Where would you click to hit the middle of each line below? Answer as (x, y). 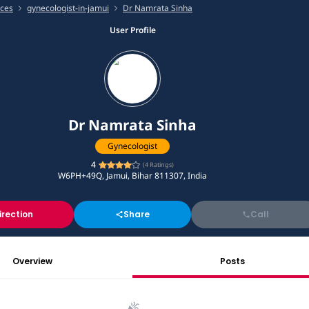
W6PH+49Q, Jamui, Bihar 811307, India (132, 175)
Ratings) (161, 165)
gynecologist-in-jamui (68, 8)
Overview (32, 261)
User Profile (132, 30)
